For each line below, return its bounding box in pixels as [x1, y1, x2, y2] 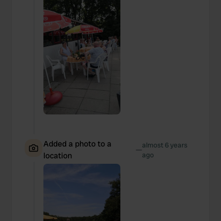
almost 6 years [142, 141, 188, 149]
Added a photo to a [43, 139, 111, 149]
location [43, 150, 72, 161]
